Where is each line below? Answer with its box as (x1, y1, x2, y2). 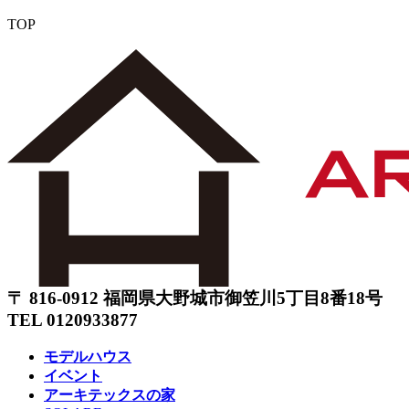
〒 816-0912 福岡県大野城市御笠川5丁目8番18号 (7, 288, 383, 309)
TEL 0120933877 (7, 310, 138, 330)
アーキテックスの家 (44, 386, 175, 403)
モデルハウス (44, 348, 131, 364)
